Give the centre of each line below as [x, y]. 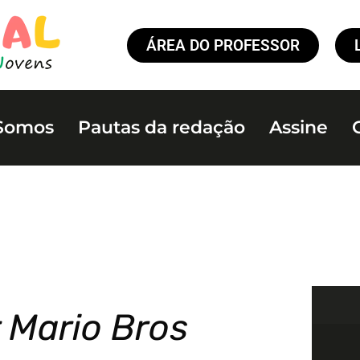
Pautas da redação [162, 127]
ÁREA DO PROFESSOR [223, 45]
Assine [299, 127]
